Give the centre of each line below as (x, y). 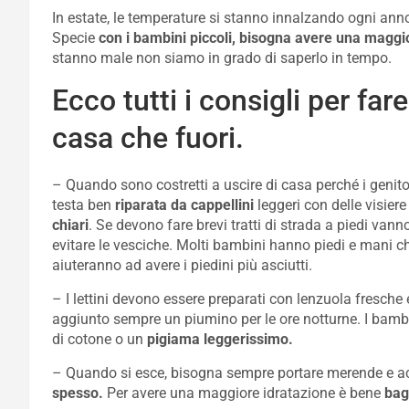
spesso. (78, 393)
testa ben (84, 205)
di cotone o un (100, 339)
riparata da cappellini (184, 205)
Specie (75, 38)
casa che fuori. (148, 138)
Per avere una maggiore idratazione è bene (244, 393)
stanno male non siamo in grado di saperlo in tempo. (222, 58)
